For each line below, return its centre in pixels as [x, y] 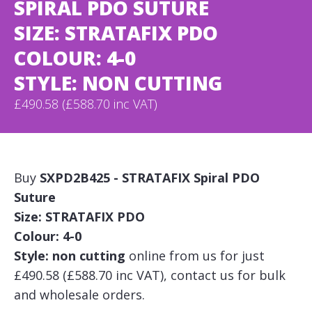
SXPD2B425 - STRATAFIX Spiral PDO [150, 178]
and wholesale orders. [79, 295]
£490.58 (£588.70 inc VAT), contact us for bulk [150, 275]
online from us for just [195, 256]
